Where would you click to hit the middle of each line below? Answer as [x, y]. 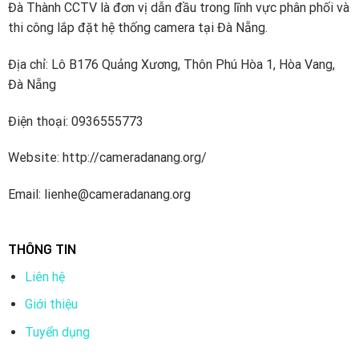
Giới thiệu [51, 305]
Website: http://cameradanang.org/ [107, 158]
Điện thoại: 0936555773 [75, 121]
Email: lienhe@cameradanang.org [99, 195]
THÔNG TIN [42, 248]
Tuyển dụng [57, 332]
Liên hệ [44, 276]
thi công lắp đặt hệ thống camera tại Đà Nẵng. [137, 27]
